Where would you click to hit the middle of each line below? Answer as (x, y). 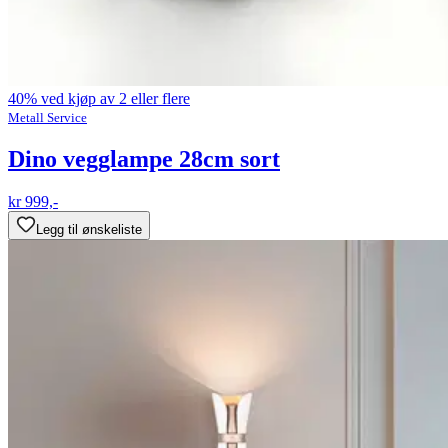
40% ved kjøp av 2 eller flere (99, 98)
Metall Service (47, 117)
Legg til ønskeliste (89, 229)
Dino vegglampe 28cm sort (144, 158)
